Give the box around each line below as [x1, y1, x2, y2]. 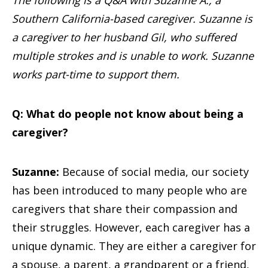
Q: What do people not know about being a [12, 106, 243, 121]
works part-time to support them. [12, 67, 179, 81]
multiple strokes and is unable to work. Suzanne [12, 48, 254, 63]
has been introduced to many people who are [12, 183, 247, 197]
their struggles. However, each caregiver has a [12, 220, 250, 234]
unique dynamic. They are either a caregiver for [12, 239, 256, 253]
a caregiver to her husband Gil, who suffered [12, 30, 236, 44]
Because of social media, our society [59, 165, 249, 179]
